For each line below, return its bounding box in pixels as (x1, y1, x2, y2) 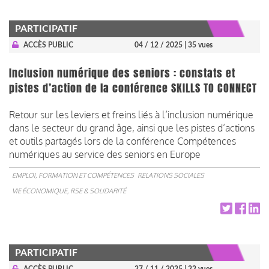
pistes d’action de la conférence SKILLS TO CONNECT (9, 80, 257, 96)
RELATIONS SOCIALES (138, 171, 204, 180)
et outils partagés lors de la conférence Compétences (9, 134, 236, 147)
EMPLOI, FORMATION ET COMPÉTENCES (12, 171, 134, 180)
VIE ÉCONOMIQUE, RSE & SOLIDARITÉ (12, 186, 126, 195)
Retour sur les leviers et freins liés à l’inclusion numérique (9, 108, 253, 121)
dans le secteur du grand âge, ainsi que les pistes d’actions (9, 121, 255, 134)
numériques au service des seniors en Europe (9, 148, 201, 160)
